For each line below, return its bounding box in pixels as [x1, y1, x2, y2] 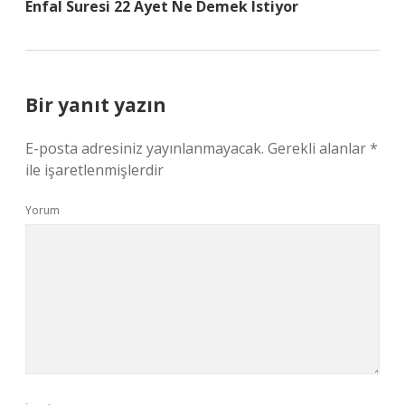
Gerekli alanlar [268, 138, 370, 158]
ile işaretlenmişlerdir [25, 160, 164, 180]
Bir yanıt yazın [25, 92, 166, 118]
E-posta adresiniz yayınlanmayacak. [25, 138, 264, 158]
